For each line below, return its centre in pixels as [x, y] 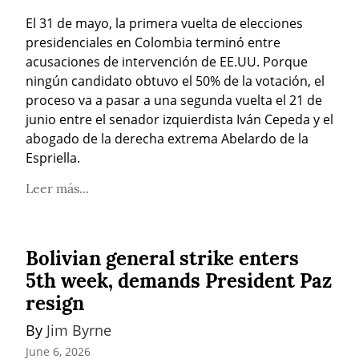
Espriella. [53, 157]
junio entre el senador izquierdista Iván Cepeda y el [179, 119]
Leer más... [57, 188]
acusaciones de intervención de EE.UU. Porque [167, 61]
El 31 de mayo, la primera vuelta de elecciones [164, 23]
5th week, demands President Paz [179, 280]
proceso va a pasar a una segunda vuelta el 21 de [174, 100]
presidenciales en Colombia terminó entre [153, 42]
